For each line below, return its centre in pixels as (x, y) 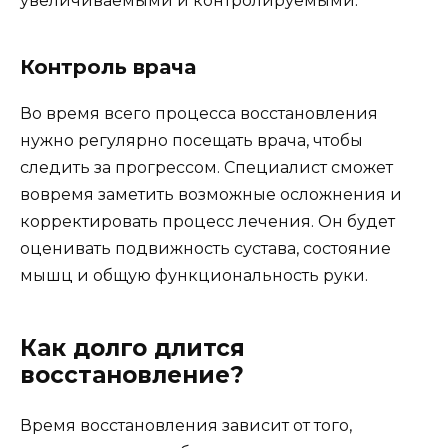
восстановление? (132, 374)
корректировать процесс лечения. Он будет (207, 221)
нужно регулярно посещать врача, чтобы (191, 140)
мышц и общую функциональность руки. (194, 275)
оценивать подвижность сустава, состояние (205, 248)
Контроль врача (108, 66)
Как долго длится (132, 347)
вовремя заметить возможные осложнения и (211, 194)
